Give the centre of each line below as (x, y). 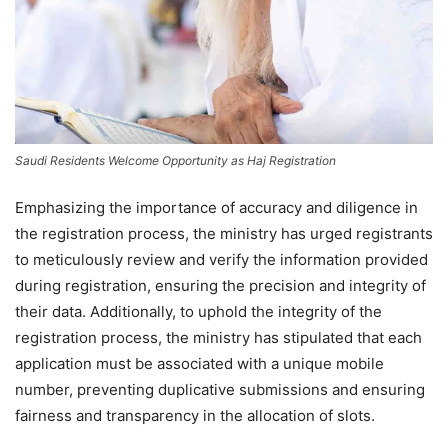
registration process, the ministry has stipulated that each (218, 337)
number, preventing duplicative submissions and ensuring (220, 389)
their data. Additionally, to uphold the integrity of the (198, 311)
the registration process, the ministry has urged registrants (224, 233)
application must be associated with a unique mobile (199, 363)
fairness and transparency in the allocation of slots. (195, 415)
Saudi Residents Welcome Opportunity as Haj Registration (175, 160)
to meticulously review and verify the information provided (221, 259)
